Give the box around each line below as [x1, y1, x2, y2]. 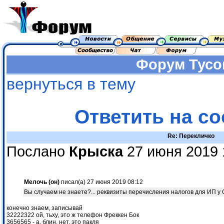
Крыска [69, 143, 123, 160]
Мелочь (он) [24, 178, 59, 186]
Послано [6, 143, 69, 160]
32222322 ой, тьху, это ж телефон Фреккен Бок [6, 211, 139, 219]
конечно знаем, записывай [6, 204, 82, 212]
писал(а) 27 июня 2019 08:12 [59, 178, 143, 186]
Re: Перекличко [167, 132, 214, 140]
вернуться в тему [6, 75, 135, 93]
